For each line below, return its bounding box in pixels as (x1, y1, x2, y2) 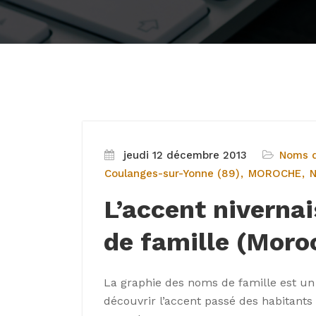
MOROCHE (248, 167, 301, 180)
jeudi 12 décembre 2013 (123, 149, 247, 162)
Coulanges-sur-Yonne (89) (104, 167, 240, 180)
